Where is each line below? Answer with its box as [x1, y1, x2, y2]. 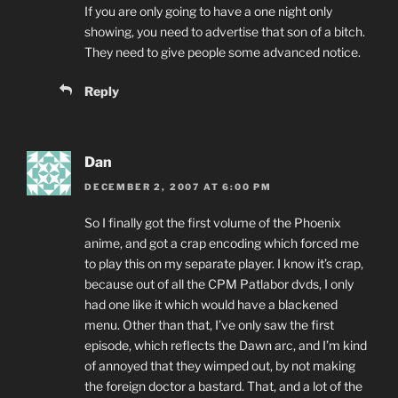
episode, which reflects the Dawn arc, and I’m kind [84, 337, 367, 353]
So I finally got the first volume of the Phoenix [84, 214, 341, 230]
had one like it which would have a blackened [84, 296, 338, 312]
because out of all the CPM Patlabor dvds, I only [84, 275, 354, 291]
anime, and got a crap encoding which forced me [84, 235, 359, 251]
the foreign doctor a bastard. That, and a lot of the [84, 378, 362, 394]
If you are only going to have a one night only [84, 3, 332, 19]
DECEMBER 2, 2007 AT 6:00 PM [84, 180, 273, 192]
